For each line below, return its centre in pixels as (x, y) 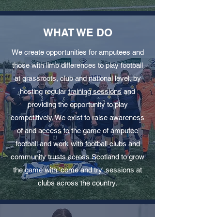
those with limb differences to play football (77, 65)
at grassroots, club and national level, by (77, 78)
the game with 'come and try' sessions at (77, 170)
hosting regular (44, 91)
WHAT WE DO (77, 32)
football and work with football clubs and (77, 144)
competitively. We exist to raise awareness (77, 117)
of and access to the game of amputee (77, 131)
